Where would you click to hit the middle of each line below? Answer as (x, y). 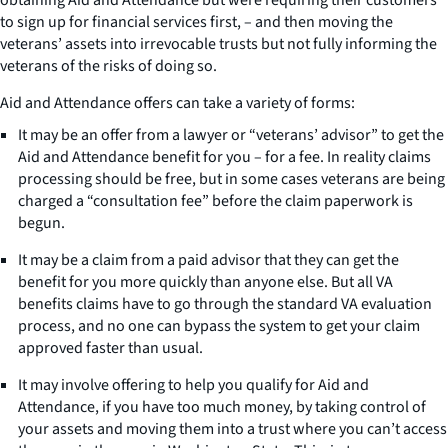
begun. (41, 222)
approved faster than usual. (110, 347)
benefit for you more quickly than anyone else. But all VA (205, 281)
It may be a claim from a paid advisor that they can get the (208, 259)
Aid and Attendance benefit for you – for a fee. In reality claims (224, 156)
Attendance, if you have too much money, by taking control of (222, 406)
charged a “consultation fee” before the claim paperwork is (215, 200)
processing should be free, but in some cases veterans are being (231, 178)
